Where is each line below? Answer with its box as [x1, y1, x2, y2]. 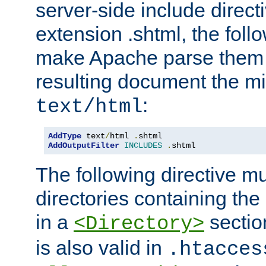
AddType [48, 131, 81, 141]
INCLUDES [124, 140, 162, 150]
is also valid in [36, 236, 167, 259]
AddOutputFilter [48, 140, 119, 150]
